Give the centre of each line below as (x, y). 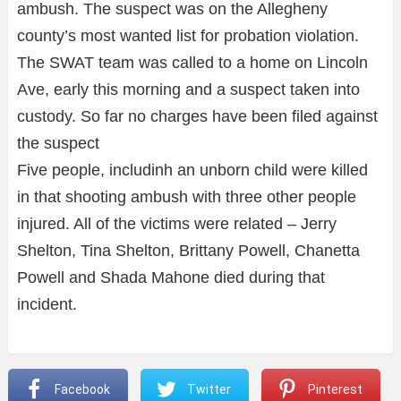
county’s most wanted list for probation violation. (188, 35)
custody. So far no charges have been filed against (197, 116)
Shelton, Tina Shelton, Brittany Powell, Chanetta (188, 250)
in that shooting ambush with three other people (187, 196)
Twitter (209, 389)
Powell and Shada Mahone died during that (171, 277)
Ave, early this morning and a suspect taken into (188, 89)
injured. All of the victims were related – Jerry (177, 223)
